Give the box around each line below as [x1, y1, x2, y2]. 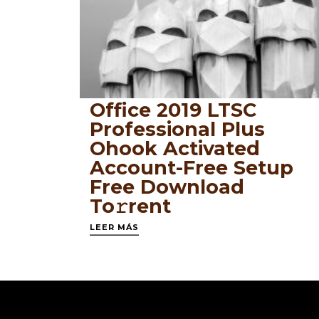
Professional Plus [89, 117, 265, 142]
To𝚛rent [89, 194, 171, 219]
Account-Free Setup [89, 156, 293, 180]
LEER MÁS [89, 222, 139, 233]
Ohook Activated [89, 137, 260, 161]
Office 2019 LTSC [89, 98, 256, 122]
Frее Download [89, 175, 244, 199]
